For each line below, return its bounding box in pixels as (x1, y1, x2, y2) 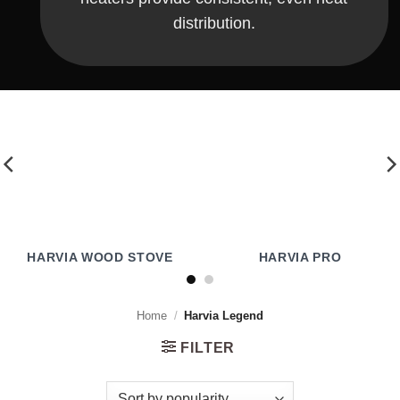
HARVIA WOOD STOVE (27, 251, 173, 265)
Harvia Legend (180, 308, 264, 322)
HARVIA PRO (258, 251, 342, 265)
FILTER (180, 339, 236, 355)
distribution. (172, 13, 255, 32)
